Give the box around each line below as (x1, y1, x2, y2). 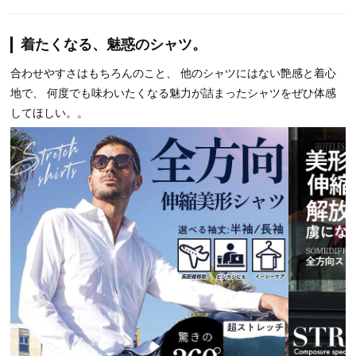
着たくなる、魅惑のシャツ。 (21, 37, 207, 53)
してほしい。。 (10, 106, 88, 120)
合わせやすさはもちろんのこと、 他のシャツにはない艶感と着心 (10, 66, 336, 80)
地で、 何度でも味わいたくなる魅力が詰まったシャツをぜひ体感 (10, 86, 336, 100)
